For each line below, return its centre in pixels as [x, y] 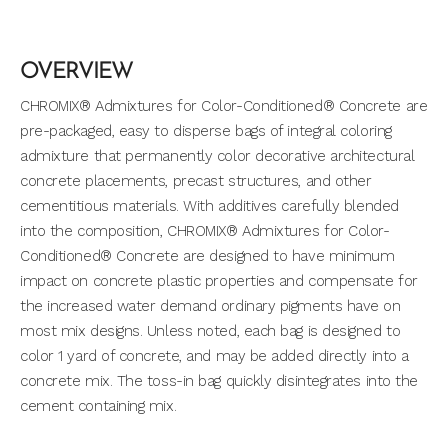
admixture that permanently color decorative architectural [217, 156]
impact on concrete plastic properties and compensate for [219, 281]
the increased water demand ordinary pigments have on [210, 306]
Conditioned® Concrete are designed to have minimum [207, 256]
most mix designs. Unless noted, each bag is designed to [210, 331]
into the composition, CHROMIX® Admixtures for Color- [205, 231]
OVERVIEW [76, 73]
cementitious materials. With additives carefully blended [209, 206]
